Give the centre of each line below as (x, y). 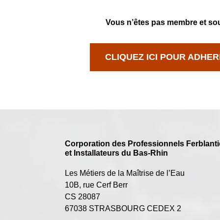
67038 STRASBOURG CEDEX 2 (123, 209)
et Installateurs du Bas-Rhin (116, 153)
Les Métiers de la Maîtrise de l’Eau (125, 173)
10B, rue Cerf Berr (96, 185)
